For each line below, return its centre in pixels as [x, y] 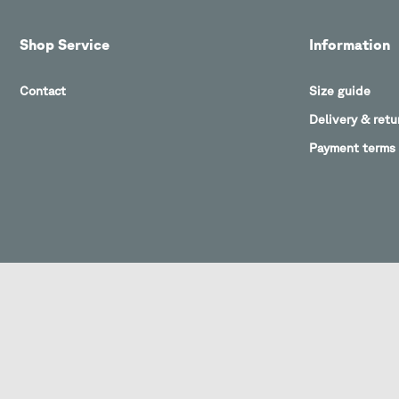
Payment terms [352, 148]
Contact [43, 91]
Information [350, 45]
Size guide [340, 91]
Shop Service [65, 45]
